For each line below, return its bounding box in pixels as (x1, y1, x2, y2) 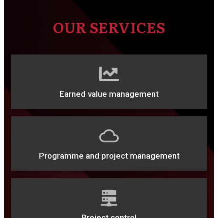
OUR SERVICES (53, 16, 165, 37)
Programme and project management (38, 151, 180, 161)
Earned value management (59, 89, 159, 99)
